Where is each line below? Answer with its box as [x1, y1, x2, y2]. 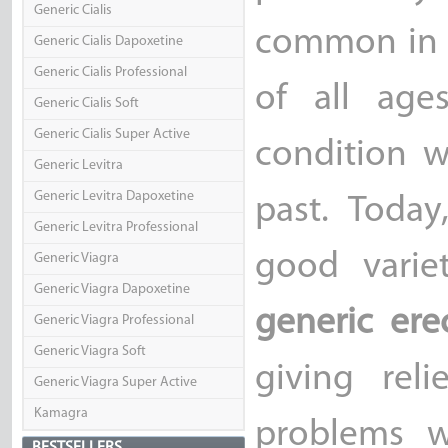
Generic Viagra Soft [33, 344, 146, 360]
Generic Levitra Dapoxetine [33, 189, 194, 205]
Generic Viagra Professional [33, 313, 194, 329]
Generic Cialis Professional [33, 65, 187, 81]
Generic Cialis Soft [33, 96, 139, 112]
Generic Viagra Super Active [33, 375, 197, 391]
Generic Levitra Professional [33, 220, 198, 236]
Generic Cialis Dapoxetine [33, 34, 183, 50]
